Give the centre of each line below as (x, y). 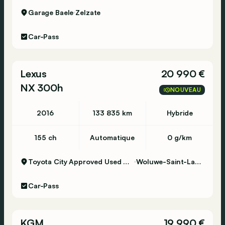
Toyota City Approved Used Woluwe (126, 161)
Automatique (113, 137)
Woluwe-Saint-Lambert (198, 161)
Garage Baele (51, 12)
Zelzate (88, 12)
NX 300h (42, 88)
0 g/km (180, 137)
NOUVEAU (185, 90)
